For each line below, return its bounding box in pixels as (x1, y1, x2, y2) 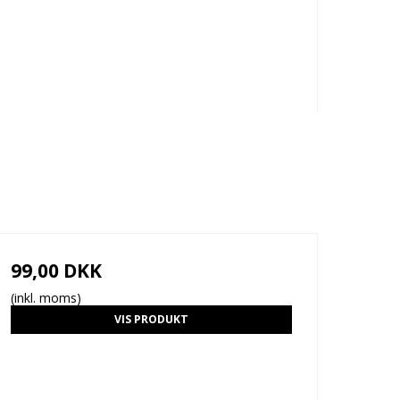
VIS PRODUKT (113, 311, 188, 327)
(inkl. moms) (10, 288, 81, 306)
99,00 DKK (10, 257, 102, 283)
